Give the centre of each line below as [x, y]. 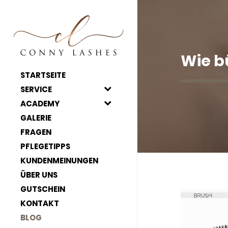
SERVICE [36, 89]
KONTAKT [40, 203]
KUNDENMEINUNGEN [59, 161]
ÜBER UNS [39, 175]
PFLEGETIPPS [45, 146]
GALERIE [36, 118]
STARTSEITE [43, 75]
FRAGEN [36, 132]
